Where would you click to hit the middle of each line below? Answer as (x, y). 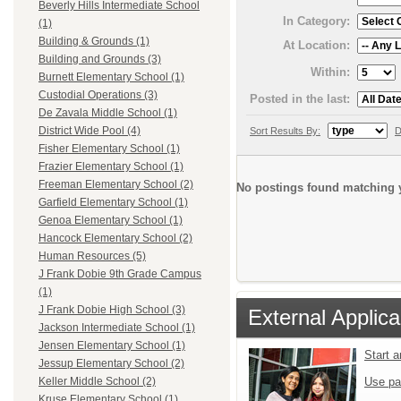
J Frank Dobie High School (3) (112, 310)
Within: (330, 72)
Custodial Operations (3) (98, 95)
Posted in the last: (300, 98)
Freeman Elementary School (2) (116, 185)
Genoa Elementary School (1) (111, 221)
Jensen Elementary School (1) (112, 346)
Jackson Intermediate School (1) (117, 328)
